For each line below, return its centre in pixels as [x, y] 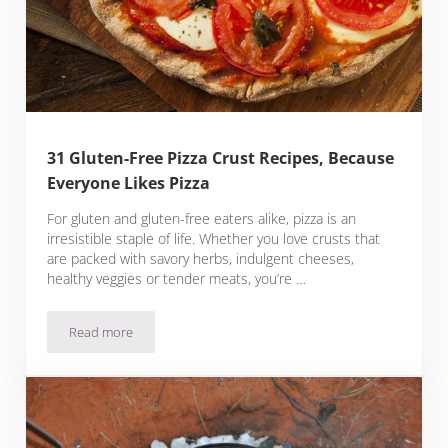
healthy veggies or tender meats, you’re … [177, 279]
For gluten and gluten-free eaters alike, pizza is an [202, 219]
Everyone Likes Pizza [129, 183]
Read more [101, 332]
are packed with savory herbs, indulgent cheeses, [201, 259]
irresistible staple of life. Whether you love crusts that [214, 239]
